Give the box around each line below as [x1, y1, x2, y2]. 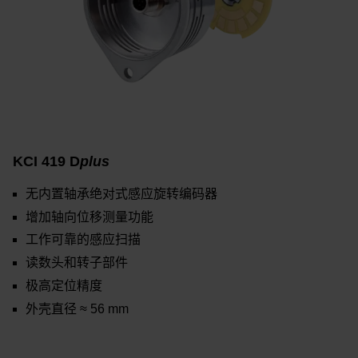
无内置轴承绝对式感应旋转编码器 [26, 186, 217, 201]
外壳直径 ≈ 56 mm [26, 301, 129, 316]
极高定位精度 [26, 279, 102, 293]
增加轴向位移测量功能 [26, 209, 153, 224]
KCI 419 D [13, 153, 80, 169]
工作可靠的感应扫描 [26, 233, 141, 247]
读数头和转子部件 [26, 256, 128, 270]
